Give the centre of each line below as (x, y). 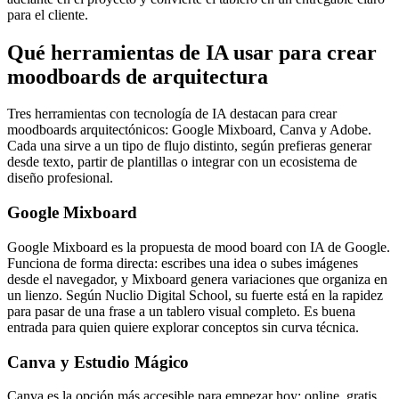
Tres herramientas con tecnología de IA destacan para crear (172, 114)
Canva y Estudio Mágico (98, 362)
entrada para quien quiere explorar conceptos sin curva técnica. (183, 327)
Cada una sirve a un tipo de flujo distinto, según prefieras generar (189, 146)
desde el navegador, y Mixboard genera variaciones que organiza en (197, 279)
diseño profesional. (60, 178)
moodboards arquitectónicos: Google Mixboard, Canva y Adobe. (189, 130)
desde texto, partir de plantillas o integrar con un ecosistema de (182, 162)
